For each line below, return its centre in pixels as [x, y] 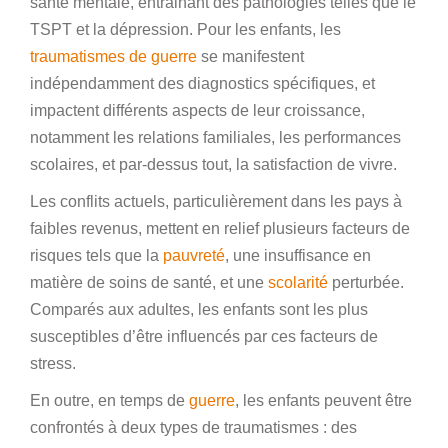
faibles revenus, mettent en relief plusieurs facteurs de [220, 228]
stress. [53, 363]
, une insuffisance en [298, 255]
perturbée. [366, 282]
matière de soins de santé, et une [149, 282]
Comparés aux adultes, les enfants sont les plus [199, 309]
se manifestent [250, 56]
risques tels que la [96, 255]
